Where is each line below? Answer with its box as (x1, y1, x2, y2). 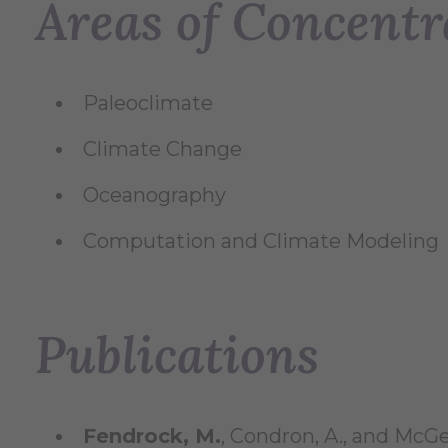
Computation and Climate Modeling (83, 229, 439, 254)
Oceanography (83, 183, 226, 208)
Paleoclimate (83, 91, 213, 116)
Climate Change (83, 137, 242, 162)
